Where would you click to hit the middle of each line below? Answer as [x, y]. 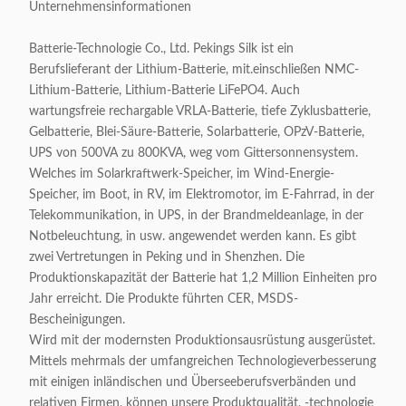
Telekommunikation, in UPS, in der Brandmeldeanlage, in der [196, 216]
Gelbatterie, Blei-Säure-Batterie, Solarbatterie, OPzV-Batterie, [197, 132]
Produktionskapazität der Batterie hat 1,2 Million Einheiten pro [203, 278]
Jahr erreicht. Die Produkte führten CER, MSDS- [164, 299]
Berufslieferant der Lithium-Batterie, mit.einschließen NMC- [194, 70]
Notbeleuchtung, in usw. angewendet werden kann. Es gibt [193, 237]
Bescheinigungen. [77, 320]
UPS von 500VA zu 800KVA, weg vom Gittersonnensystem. [193, 153]
